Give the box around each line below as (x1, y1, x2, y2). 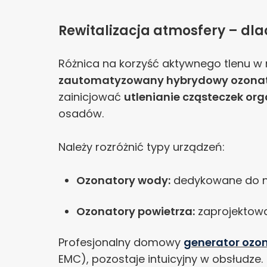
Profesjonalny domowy (58, 235, 184, 250)
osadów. (58, 106, 104, 121)
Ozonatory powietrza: (76, 204, 195, 219)
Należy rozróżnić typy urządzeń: (58, 139, 225, 154)
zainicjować (58, 89, 124, 104)
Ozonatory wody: (76, 173, 170, 188)
